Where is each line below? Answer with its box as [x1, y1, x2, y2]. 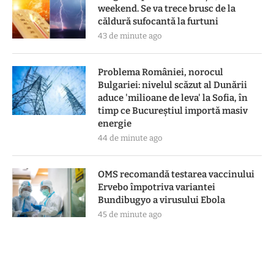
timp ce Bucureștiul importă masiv [98, 105, 248, 116]
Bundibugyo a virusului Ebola [98, 194, 225, 206]
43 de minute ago [98, 31, 161, 40]
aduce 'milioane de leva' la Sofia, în [98, 92, 248, 103]
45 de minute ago [98, 209, 161, 219]
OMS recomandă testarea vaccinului [98, 168, 254, 180]
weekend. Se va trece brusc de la [98, 2, 235, 14]
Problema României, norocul [98, 66, 223, 78]
